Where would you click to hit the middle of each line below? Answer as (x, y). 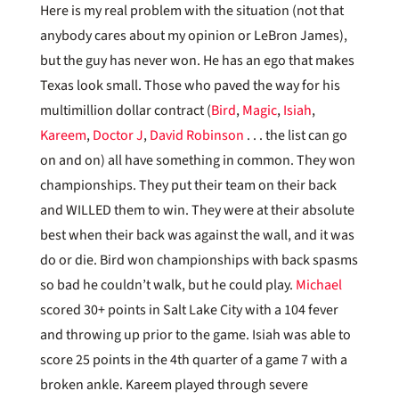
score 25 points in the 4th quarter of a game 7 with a (193, 359)
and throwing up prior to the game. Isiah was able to (195, 334)
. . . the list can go (295, 135)
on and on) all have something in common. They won (197, 160)
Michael (318, 285)
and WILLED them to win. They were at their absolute (197, 210)
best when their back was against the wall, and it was (197, 235)
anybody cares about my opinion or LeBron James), (193, 35)
